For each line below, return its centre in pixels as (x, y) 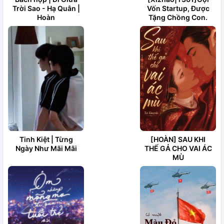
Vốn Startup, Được (178, 8)
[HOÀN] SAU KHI (178, 139)
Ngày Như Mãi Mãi (46, 148)
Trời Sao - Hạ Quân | (46, 8)
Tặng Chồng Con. (178, 17)
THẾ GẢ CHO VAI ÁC (178, 148)
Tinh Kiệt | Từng (46, 139)
